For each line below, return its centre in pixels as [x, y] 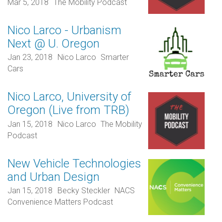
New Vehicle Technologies [74, 163]
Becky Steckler [83, 191]
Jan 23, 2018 [30, 57]
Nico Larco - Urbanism [64, 30]
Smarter [115, 57]
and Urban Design [54, 177]
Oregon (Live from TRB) [68, 110]
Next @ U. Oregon [54, 44]
